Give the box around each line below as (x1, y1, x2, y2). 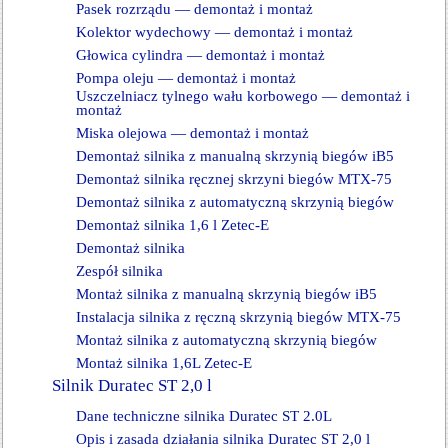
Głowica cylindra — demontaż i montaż (76, 47, 325, 63)
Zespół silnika (76, 263, 163, 279)
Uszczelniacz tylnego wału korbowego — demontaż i (76, 88, 410, 104)
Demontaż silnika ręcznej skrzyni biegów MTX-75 (76, 171, 392, 187)
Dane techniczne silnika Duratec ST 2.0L (76, 408, 332, 424)
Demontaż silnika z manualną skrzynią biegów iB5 (76, 148, 394, 164)
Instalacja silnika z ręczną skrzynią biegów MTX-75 (76, 309, 401, 325)
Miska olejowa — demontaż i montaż (76, 125, 309, 141)
